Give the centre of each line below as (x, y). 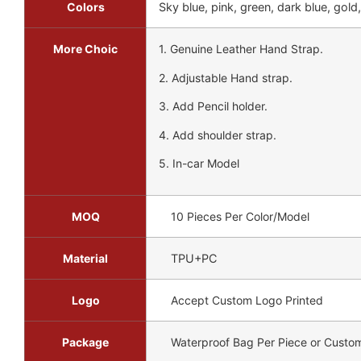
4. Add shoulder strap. (218, 135)
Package (85, 342)
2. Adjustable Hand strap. (226, 77)
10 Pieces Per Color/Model (240, 217)
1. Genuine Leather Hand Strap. (241, 49)
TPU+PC (194, 259)
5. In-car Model (199, 163)
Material (85, 259)
